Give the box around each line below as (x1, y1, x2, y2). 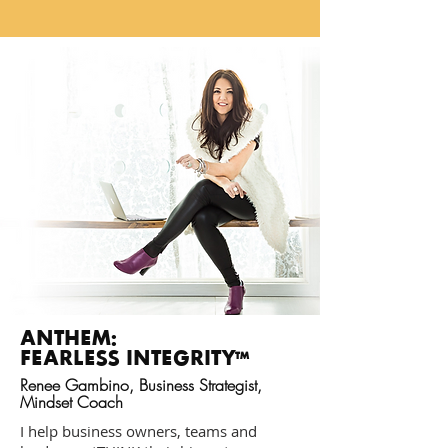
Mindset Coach (20, 391, 123, 413)
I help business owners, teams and (20, 421, 257, 441)
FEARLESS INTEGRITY (20, 344, 236, 370)
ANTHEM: (20, 324, 117, 350)
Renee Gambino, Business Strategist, (20, 374, 262, 396)
